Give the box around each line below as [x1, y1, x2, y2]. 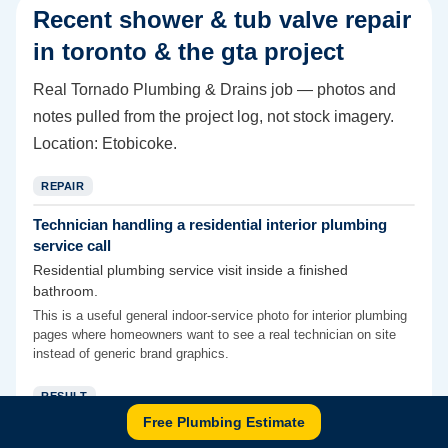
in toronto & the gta [33, 38, 257, 66]
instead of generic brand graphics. [33, 346, 229, 362]
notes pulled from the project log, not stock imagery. [33, 108, 394, 126]
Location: [33, 135, 102, 153]
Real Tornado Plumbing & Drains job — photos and [33, 81, 396, 99]
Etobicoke [102, 135, 173, 153]
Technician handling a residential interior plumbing [33, 216, 387, 234]
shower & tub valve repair [119, 6, 411, 34]
